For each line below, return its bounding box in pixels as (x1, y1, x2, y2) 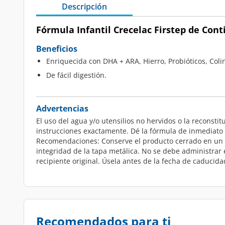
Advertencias (36, 103, 88, 114)
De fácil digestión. (46, 70, 106, 80)
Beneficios (36, 43, 77, 54)
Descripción (62, 1, 107, 12)
